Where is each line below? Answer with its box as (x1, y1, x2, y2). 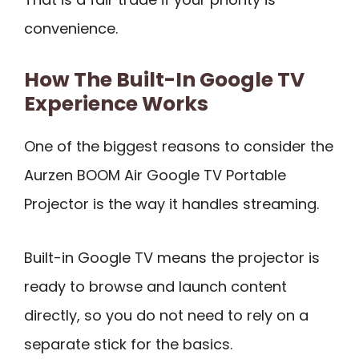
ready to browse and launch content (24, 276, 287, 296)
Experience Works (24, 89, 208, 118)
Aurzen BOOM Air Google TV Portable (24, 164, 286, 185)
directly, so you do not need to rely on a (24, 305, 309, 325)
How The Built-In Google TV (24, 65, 305, 94)
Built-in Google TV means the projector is (24, 247, 320, 268)
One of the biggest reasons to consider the (24, 135, 333, 156)
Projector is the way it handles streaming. (24, 193, 319, 214)
